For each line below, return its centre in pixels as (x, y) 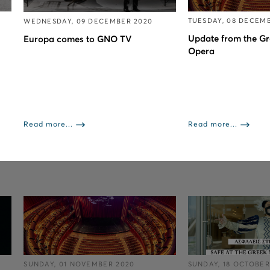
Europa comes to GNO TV (78, 39)
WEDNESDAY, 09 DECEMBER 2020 (88, 21)
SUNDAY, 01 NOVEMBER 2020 (79, 265)
